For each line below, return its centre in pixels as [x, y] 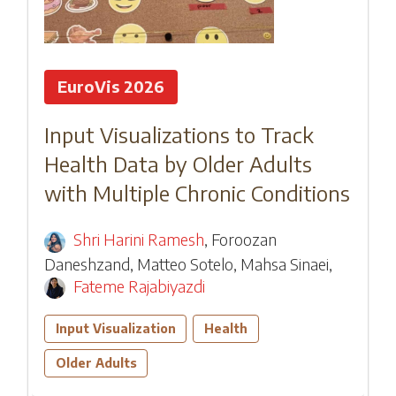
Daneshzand [87, 263]
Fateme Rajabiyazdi [140, 286]
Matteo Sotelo [185, 263]
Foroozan [244, 240]
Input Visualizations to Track [179, 134]
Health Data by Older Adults [178, 164]
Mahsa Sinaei [284, 263]
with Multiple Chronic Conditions [197, 193]
